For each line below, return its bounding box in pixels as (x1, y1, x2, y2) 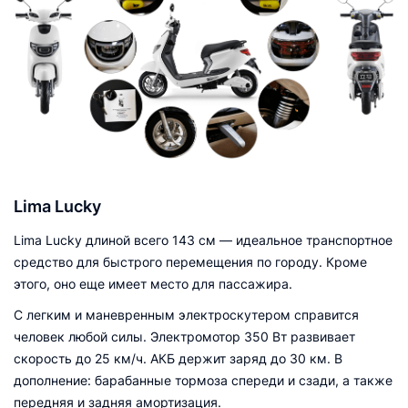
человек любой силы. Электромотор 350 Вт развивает (14, 328, 355, 344)
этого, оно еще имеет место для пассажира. (14, 275, 292, 291)
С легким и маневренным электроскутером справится (14, 306, 359, 322)
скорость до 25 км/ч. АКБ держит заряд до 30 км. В (14, 350, 342, 366)
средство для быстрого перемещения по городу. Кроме (14, 253, 367, 270)
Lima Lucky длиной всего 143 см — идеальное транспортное (14, 231, 393, 248)
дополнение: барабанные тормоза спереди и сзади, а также (14, 372, 393, 388)
